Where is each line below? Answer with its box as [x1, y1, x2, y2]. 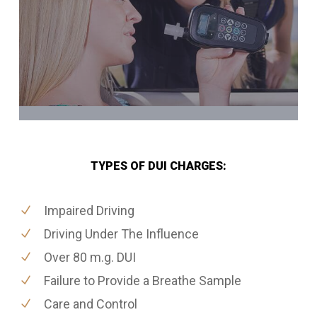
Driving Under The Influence [43, 226, 199, 242]
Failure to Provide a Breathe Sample [43, 273, 241, 289]
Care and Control [43, 296, 137, 312]
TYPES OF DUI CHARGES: [90, 159, 226, 173]
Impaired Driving [43, 203, 134, 219]
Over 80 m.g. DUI [43, 250, 136, 265]
